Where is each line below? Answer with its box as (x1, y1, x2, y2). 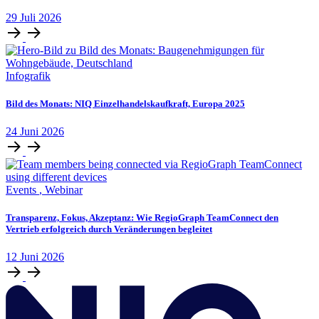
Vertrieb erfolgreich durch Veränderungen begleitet (6, 224, 212, 235)
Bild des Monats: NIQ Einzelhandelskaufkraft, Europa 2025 (6, 98, 245, 109)
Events (6, 183, 39, 196)
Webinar (45, 183, 83, 196)
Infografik (6, 69, 51, 82)
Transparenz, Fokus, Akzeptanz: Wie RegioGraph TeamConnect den (6, 212, 278, 224)
